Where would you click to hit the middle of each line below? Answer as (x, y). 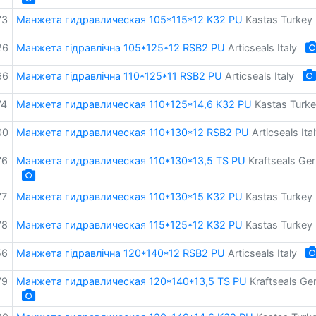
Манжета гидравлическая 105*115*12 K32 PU (129, 19)
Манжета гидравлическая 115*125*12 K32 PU (129, 225)
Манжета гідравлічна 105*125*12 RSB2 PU (120, 48)
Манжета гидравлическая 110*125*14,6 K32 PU (134, 104)
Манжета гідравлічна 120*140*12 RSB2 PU (120, 253)
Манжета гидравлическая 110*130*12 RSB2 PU (132, 132)
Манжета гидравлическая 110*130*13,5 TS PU (130, 160)
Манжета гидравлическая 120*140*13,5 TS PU (131, 281)
